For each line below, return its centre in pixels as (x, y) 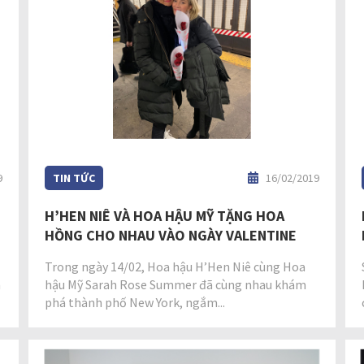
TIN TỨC (74, 178)
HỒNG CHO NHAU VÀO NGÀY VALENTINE (171, 235)
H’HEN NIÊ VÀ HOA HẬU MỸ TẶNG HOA (165, 215)
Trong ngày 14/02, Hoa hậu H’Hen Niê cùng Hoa (175, 266)
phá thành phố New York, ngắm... (135, 302)
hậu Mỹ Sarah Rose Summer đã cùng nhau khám (176, 284)
